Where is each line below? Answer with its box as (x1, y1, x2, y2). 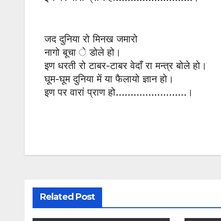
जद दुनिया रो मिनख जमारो (44, 33, 138, 45)
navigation (44, 139, 124, 159)
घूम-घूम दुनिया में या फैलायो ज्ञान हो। (44, 73, 174, 85)
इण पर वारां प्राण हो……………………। (44, 86, 193, 99)
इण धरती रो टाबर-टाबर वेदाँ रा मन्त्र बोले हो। (44, 60, 207, 72)
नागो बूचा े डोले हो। (44, 46, 121, 59)
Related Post (40, 191, 95, 203)
